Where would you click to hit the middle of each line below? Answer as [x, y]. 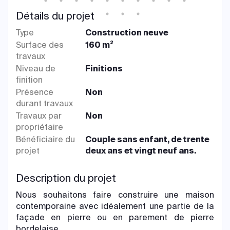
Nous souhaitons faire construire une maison [115, 195]
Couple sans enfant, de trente [148, 139]
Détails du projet [55, 16]
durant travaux [44, 103]
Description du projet [66, 178]
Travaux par [39, 116]
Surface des [40, 45]
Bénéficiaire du [45, 139]
